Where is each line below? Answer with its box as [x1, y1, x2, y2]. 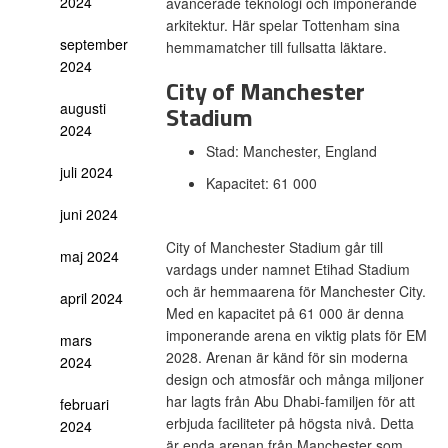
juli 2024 [60, 162, 113, 182]
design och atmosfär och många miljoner [165, 369, 424, 389]
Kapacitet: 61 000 [205, 173, 321, 193]
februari [60, 394, 109, 414]
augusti [60, 98, 106, 118]
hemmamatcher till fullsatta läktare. [165, 37, 391, 57]
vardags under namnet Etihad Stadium [165, 259, 410, 279]
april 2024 [60, 288, 123, 308]
